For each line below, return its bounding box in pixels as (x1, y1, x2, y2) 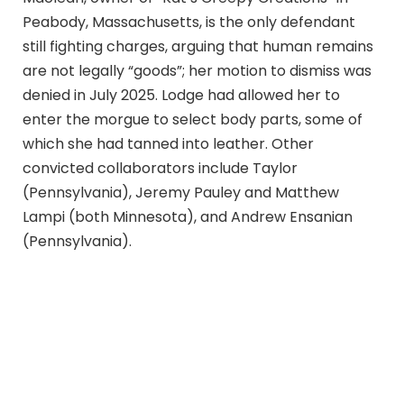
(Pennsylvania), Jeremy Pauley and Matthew (23, 182, 339, 204)
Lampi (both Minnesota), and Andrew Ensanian (23, 207, 353, 228)
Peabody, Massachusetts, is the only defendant (23, 12, 355, 33)
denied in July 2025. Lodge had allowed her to (23, 85, 340, 106)
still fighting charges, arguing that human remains (23, 36, 373, 58)
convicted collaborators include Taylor (23, 158, 298, 179)
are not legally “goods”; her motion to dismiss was (23, 60, 372, 82)
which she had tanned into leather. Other (23, 133, 314, 155)
